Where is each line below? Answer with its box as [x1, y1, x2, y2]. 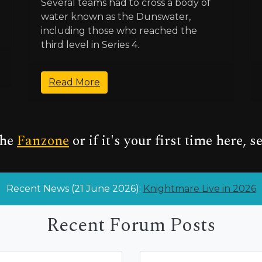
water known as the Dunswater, [41, 11, 191, 22]
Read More [49, 76, 100, 88]
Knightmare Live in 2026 [143, 182, 256, 194]
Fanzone [17, 130, 69, 151]
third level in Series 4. [41, 39, 139, 50]
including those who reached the [41, 25, 197, 36]
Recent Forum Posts [47, 211, 215, 240]
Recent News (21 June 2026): [6, 182, 143, 194]
